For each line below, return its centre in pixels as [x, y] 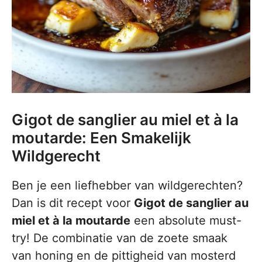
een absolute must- [186, 220]
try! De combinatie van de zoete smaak [120, 238]
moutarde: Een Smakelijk [101, 138]
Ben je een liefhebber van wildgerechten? [127, 185]
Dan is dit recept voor [73, 203]
